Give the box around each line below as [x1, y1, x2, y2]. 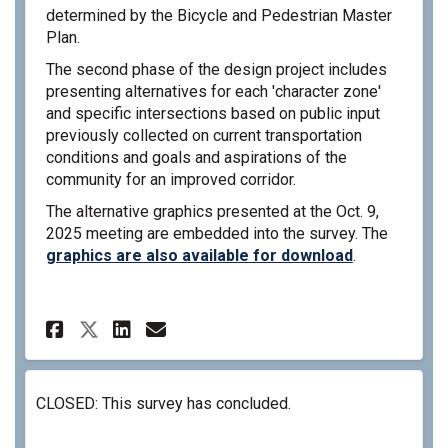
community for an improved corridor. [46, 169, 296, 189]
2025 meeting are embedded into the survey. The [46, 223, 388, 243]
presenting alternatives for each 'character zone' [46, 81, 381, 101]
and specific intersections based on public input [46, 103, 380, 123]
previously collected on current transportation [46, 125, 362, 145]
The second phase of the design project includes [46, 59, 387, 79]
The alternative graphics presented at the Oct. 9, [46, 201, 379, 221]
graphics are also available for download [46, 245, 353, 265]
